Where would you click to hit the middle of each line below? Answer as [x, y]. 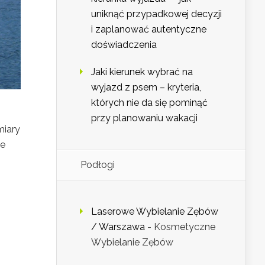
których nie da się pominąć [149, 103]
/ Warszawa [118, 227]
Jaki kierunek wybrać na [142, 72]
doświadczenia [124, 45]
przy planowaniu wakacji [144, 118]
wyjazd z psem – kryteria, [146, 88]
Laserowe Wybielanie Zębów [155, 212]
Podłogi [98, 165]
